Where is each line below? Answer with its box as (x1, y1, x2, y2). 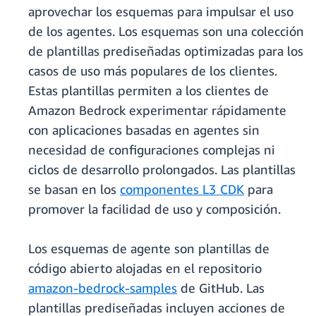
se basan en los (28, 181, 120, 197)
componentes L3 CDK (120, 181, 244, 197)
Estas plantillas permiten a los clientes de (28, 83, 269, 99)
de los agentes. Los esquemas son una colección (28, 23, 304, 39)
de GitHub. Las (177, 280, 265, 296)
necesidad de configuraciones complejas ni (28, 142, 275, 158)
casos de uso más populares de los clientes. (28, 63, 277, 79)
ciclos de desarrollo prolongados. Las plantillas (28, 162, 296, 178)
